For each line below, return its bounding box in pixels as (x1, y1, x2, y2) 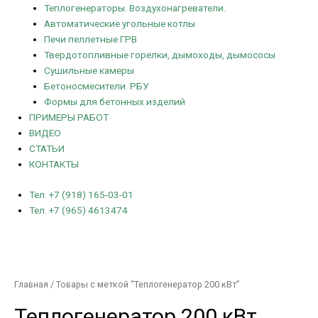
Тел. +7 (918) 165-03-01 (29, 188, 134, 200)
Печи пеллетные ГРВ (43, 33, 137, 45)
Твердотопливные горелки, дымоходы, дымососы (43, 49, 275, 61)
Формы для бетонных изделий (43, 96, 185, 108)
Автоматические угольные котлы (43, 18, 195, 30)
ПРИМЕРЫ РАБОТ (29, 111, 109, 124)
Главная (14, 279, 48, 290)
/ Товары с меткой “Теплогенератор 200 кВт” (48, 279, 240, 290)
